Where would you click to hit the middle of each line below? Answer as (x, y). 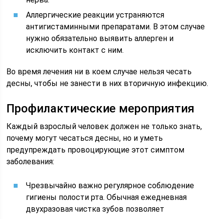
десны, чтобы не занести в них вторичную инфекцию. (108, 83)
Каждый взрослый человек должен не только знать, (104, 126)
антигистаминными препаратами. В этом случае (116, 27)
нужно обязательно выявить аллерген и (100, 38)
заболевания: (31, 162)
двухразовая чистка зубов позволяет (95, 209)
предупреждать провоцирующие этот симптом (96, 150)
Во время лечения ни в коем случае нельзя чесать (99, 72)
